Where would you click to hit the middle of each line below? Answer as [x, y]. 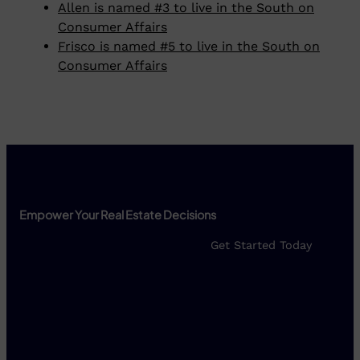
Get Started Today [261, 246]
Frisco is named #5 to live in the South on [189, 47]
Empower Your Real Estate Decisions [118, 215]
